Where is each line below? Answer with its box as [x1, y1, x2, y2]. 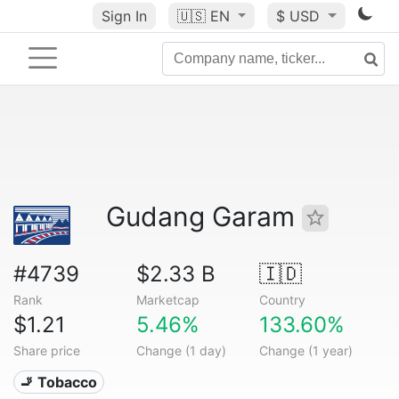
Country [258, 292, 305, 307]
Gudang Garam [106, 200, 302, 232]
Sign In [101, 7, 147, 25]
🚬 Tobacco [20, 373, 98, 391]
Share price [13, 343, 80, 358]
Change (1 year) [258, 343, 353, 358]
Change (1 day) [135, 343, 226, 358]
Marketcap [135, 292, 199, 307]
